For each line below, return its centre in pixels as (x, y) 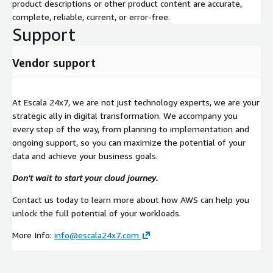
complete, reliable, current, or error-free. (91, 16)
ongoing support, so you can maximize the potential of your (129, 142)
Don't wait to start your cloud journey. (85, 177)
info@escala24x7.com (97, 235)
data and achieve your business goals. (85, 155)
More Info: (33, 235)
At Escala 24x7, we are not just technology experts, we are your (136, 102)
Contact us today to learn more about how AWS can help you (131, 199)
